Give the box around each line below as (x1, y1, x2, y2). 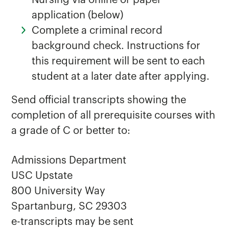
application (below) (32, 10, 124, 20)
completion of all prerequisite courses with (11, 110, 216, 121)
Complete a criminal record (32, 26, 163, 36)
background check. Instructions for (32, 41, 201, 51)
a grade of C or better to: (11, 126, 131, 136)
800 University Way (11, 186, 106, 196)
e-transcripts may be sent (11, 217, 134, 227)
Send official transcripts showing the (11, 95, 187, 105)
